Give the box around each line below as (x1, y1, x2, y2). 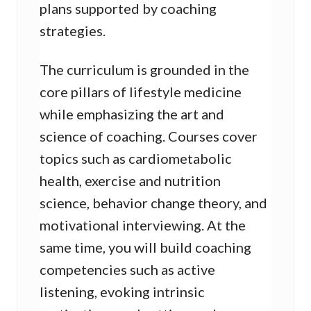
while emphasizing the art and (40, 106, 224, 123)
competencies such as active (40, 261, 215, 278)
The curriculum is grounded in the (40, 61, 249, 78)
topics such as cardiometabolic (40, 150, 232, 167)
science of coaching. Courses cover (40, 128, 258, 145)
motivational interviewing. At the (40, 217, 246, 234)
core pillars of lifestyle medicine (40, 83, 242, 101)
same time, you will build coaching (40, 239, 251, 256)
